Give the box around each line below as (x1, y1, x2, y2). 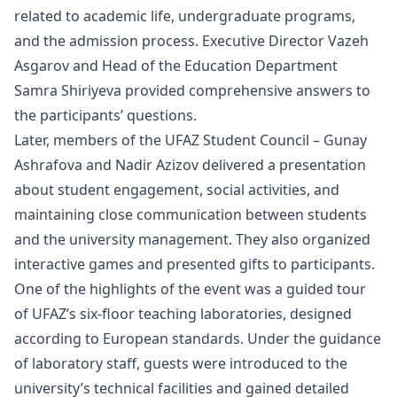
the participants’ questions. (14, 105, 197, 125)
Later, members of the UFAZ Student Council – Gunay (14, 130, 367, 150)
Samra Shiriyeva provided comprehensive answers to (14, 81, 370, 100)
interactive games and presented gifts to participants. (14, 254, 375, 274)
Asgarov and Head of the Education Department (14, 56, 338, 75)
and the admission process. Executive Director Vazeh (14, 31, 369, 51)
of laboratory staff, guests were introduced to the (14, 354, 347, 373)
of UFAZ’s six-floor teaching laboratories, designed (14, 304, 352, 323)
